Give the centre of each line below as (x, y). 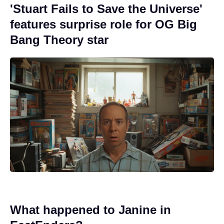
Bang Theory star (59, 39)
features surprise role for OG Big (103, 24)
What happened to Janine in (90, 210)
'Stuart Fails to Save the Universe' (106, 8)
